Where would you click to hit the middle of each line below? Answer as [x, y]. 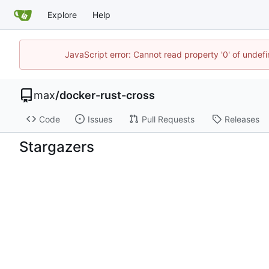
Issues [100, 119]
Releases [242, 119]
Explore [62, 14]
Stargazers [57, 147]
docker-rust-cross [107, 95]
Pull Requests [168, 119]
